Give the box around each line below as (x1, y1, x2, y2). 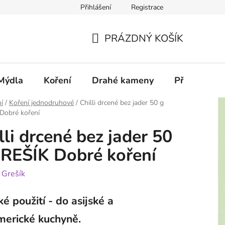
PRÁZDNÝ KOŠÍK (104, 31, 183, 45)
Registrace (131, 3, 163, 12)
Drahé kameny (92, 74, 154, 86)
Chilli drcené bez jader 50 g (80, 98, 164, 108)
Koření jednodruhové (9, 98, 74, 108)
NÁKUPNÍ (91, 43, 137, 57)
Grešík (2, 168, 25, 180)
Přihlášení (80, 3, 111, 12)
